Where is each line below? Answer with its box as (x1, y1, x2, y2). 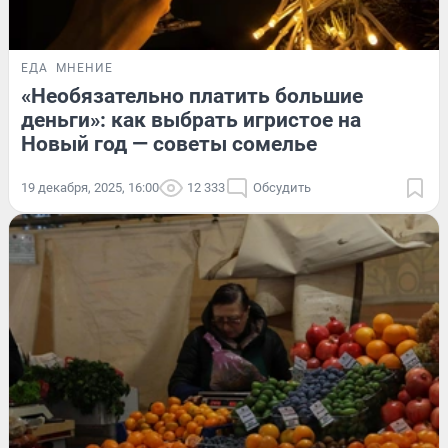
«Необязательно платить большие (21, 83, 363, 108)
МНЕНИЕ (56, 60, 113, 75)
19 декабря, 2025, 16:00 (21, 179, 159, 195)
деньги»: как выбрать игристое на (21, 107, 361, 132)
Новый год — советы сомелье (21, 131, 317, 156)
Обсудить (253, 179, 311, 195)
